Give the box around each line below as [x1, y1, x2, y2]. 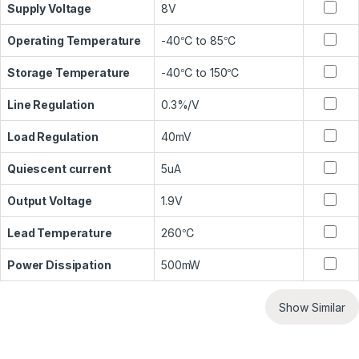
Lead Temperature [7, 226, 112, 240]
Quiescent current [7, 162, 111, 176]
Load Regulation [7, 130, 99, 144]
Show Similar [279, 300, 345, 314]
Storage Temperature [7, 66, 131, 80]
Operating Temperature [7, 34, 142, 48]
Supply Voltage [7, 2, 92, 16]
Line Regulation [7, 98, 95, 112]
